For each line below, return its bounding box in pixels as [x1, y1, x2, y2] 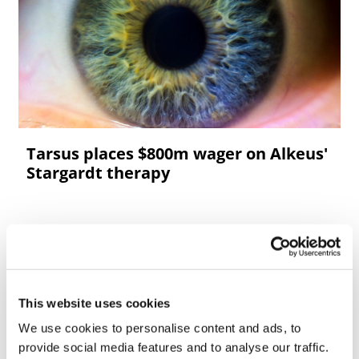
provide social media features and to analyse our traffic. [18, 340, 329, 354]
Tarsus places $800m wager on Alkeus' [26, 143, 328, 165]
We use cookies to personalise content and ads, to [18, 321, 301, 335]
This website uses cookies [18, 296, 171, 310]
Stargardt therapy [26, 162, 170, 184]
